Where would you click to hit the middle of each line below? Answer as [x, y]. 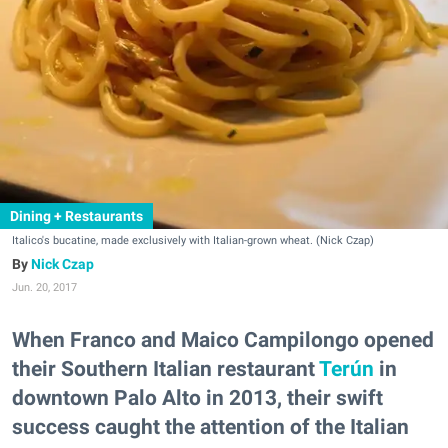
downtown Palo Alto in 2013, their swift [197, 398]
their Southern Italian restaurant [165, 369]
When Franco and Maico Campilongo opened [223, 340]
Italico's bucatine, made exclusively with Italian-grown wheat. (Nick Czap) [193, 240]
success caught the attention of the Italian [210, 427]
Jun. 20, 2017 [44, 287]
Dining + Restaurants [76, 216]
